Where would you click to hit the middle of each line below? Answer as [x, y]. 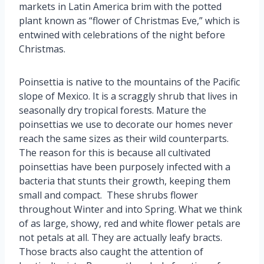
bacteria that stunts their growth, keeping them [125, 181]
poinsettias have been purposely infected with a [125, 166]
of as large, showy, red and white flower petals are [130, 223]
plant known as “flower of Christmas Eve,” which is [129, 20]
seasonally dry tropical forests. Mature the [113, 110]
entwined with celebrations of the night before [122, 34]
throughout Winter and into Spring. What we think [131, 209]
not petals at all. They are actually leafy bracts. [121, 237]
